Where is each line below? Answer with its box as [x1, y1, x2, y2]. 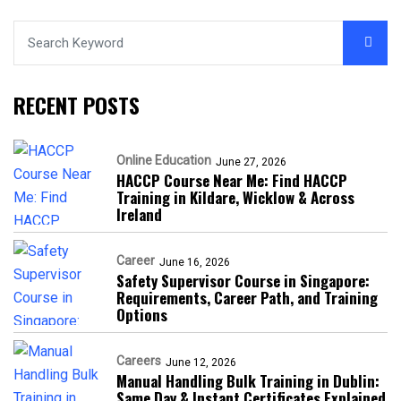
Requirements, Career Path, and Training [116, 286, 378, 309]
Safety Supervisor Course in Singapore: [116, 269, 370, 292]
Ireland [116, 202, 162, 226]
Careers [116, 353, 161, 368]
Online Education [116, 152, 211, 167]
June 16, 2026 [159, 255, 230, 269]
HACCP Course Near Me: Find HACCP [116, 168, 347, 192]
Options [116, 303, 167, 326]
